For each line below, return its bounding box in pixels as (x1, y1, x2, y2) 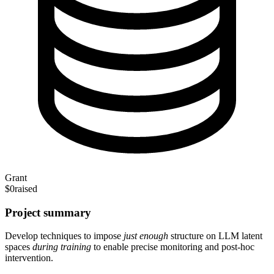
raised (15, 183, 37, 194)
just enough (124, 231, 168, 242)
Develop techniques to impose (5, 231, 124, 242)
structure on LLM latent (168, 231, 262, 242)
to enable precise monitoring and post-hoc (91, 242, 254, 253)
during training (32, 242, 91, 253)
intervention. (5, 253, 53, 264)
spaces (5, 242, 32, 253)
